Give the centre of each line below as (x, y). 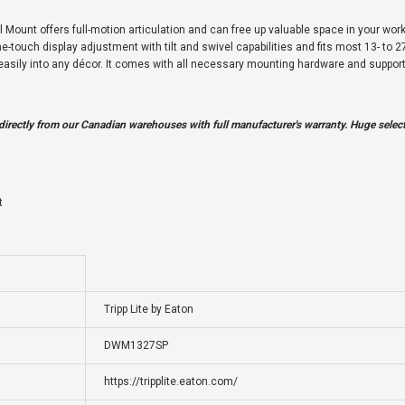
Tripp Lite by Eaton (149, 310)
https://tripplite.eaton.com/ (171, 382)
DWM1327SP (136, 346)
